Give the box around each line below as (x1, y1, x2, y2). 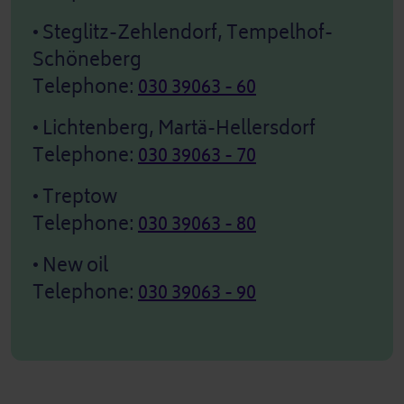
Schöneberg (32, 43, 142, 76)
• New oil (32, 249, 108, 281)
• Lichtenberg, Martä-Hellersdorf (32, 112, 316, 144)
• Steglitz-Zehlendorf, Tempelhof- (32, 16, 333, 49)
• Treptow (32, 180, 117, 213)
